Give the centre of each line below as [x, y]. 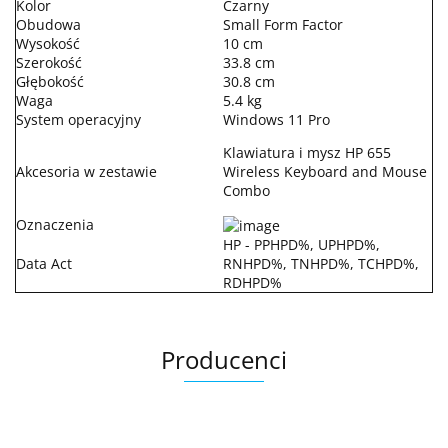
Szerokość [49, 62]
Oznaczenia [55, 224]
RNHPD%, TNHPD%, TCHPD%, [321, 263]
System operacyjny [78, 119]
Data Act [44, 263]
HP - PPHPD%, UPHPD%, [301, 244]
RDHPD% [252, 282]
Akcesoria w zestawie [86, 171]
